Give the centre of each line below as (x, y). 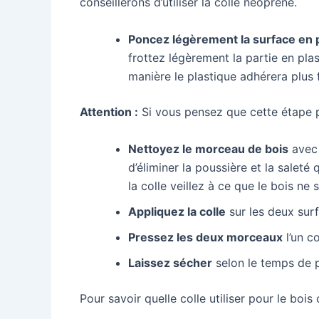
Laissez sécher (170, 262)
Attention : (109, 111)
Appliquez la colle (177, 211)
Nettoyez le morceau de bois (208, 148)
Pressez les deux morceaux (205, 237)
